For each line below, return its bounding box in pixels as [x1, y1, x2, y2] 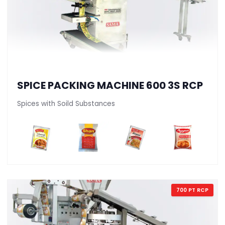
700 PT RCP [176, 186, 208, 194]
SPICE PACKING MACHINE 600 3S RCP [17, 78, 203, 92]
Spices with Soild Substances [17, 98, 115, 108]
